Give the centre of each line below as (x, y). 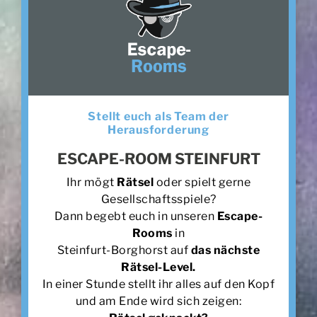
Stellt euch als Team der (158, 117)
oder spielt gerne (203, 183)
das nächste (225, 250)
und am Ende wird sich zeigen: (158, 301)
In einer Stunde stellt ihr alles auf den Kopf (158, 284)
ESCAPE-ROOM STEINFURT (158, 159)
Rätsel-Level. (158, 267)
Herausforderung (158, 130)
